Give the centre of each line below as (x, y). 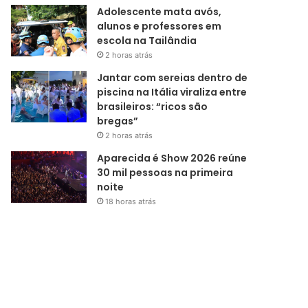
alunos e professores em (159, 26)
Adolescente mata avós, (159, 12)
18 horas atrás (131, 202)
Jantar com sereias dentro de (173, 78)
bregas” (118, 121)
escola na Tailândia (147, 41)
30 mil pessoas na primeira (165, 173)
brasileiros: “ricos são (153, 107)
